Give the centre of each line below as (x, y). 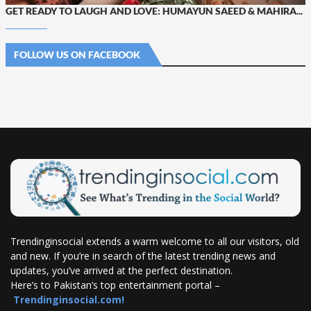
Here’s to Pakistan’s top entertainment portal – (115, 285)
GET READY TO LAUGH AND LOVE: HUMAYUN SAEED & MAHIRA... (154, 10)
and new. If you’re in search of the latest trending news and (143, 256)
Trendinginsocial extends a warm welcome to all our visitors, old (155, 242)
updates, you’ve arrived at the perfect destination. (123, 271)
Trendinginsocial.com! (69, 300)
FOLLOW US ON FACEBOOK (77, 54)
